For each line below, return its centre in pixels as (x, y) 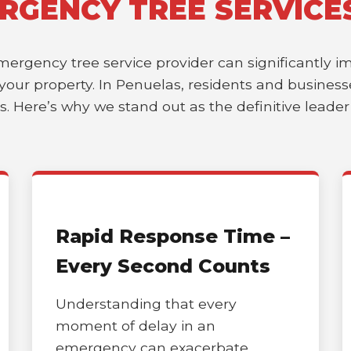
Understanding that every (146, 304)
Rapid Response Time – (172, 236)
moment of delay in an (135, 326)
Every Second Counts (163, 266)
